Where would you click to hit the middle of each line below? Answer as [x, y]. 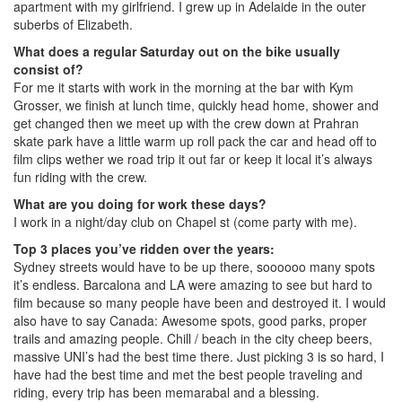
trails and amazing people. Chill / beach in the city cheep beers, [193, 339]
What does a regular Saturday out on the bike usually [177, 52]
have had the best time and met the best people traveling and [188, 375]
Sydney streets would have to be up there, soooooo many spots [194, 267]
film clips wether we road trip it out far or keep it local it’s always [193, 159]
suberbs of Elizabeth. [73, 25]
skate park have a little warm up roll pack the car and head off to [195, 141]
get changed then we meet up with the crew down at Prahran [186, 123]
